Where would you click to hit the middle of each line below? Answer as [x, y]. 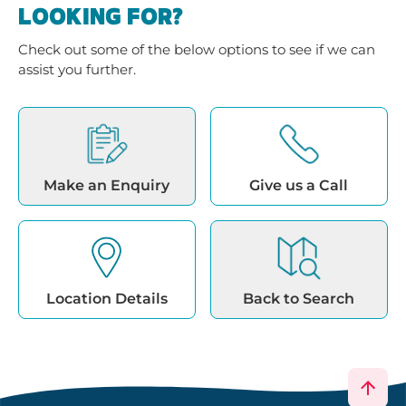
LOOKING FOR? [101, 17]
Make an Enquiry [107, 185]
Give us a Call [299, 185]
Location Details [106, 298]
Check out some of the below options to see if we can [197, 49]
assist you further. [77, 69]
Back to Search [299, 298]
